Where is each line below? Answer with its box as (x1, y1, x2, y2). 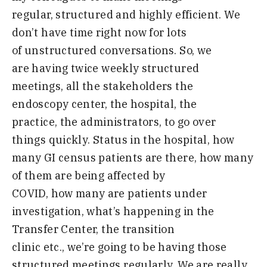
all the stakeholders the (66, 79, 194, 93)
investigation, (12, 204, 87, 218)
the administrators (60, 114, 160, 129)
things (12, 132, 46, 147)
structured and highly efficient (55, 7, 219, 21)
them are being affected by (24, 168, 166, 182)
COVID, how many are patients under (12, 186, 207, 200)
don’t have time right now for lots (12, 25, 187, 39)
